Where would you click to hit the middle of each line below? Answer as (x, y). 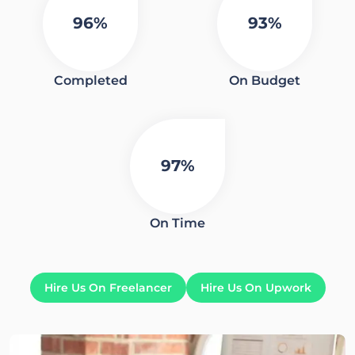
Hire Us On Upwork (256, 287)
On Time (177, 223)
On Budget (265, 80)
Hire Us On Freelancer (108, 287)
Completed (90, 80)
